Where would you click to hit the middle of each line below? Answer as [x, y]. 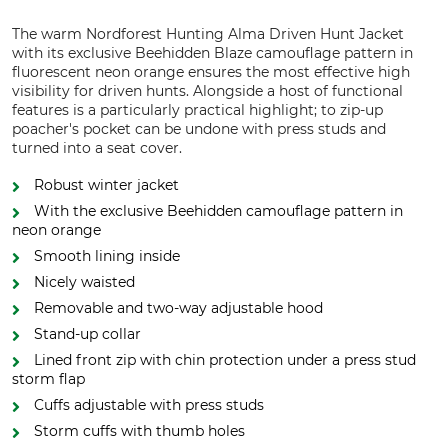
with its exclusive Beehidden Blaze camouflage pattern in [212, 53]
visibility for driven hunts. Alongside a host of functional [207, 91]
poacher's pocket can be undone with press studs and [199, 129]
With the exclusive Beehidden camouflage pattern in [218, 211]
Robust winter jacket [106, 185]
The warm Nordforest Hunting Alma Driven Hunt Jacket [208, 34]
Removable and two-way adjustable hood [178, 308]
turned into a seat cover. [97, 148]
